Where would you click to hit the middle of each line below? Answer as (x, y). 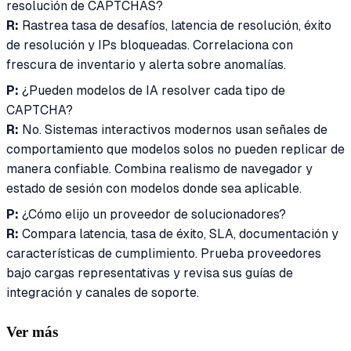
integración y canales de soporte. (103, 292)
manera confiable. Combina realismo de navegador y (159, 168)
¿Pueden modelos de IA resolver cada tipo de (152, 90)
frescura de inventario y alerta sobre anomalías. (146, 64)
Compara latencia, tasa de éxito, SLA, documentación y (179, 233)
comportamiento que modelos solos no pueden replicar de (175, 149)
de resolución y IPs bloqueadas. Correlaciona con (150, 45)
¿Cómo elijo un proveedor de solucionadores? (152, 214)
